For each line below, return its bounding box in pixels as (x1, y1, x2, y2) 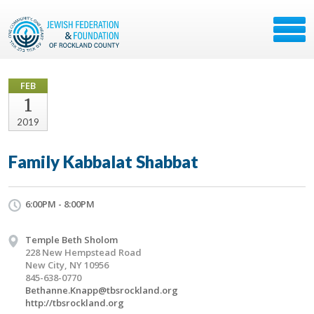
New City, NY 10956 (25, 259, 109, 271)
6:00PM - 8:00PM (25, 198, 95, 210)
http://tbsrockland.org (25, 296, 124, 309)
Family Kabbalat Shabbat (8, 151, 198, 172)
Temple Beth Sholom (25, 233, 118, 246)
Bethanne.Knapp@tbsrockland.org (25, 284, 178, 296)
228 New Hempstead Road (25, 246, 142, 259)
